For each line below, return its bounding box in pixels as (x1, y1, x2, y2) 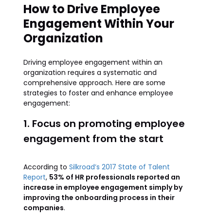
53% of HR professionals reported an (49, 172, 180, 182)
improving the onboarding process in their (23, 193, 175, 202)
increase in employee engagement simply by (23, 182, 182, 192)
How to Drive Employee (23, 1, 160, 17)
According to (23, 162, 69, 172)
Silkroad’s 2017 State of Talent (69, 162, 170, 172)
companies (23, 203, 64, 213)
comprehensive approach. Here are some (23, 78, 165, 88)
